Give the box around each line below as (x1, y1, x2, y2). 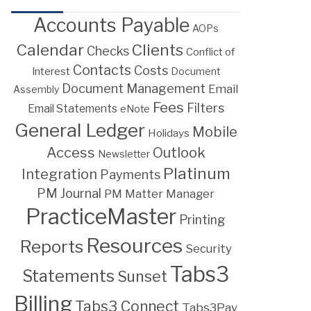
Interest (31, 65, 70, 78)
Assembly (13, 83, 59, 95)
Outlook (152, 144, 205, 161)
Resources (85, 233, 183, 258)
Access (46, 144, 95, 161)
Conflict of (186, 45, 235, 58)
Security (185, 241, 232, 255)
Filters (186, 99, 224, 115)
